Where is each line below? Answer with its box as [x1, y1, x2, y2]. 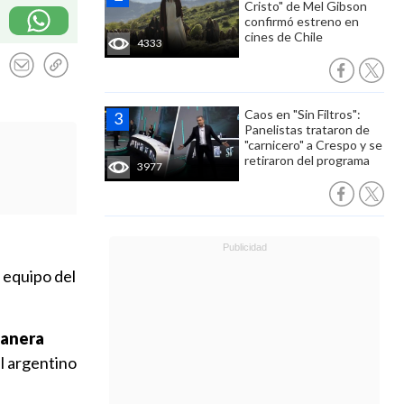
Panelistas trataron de [244, 122, 370, 137]
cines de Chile [244, 29, 323, 44]
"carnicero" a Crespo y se [244, 137, 382, 152]
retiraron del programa [244, 152, 370, 168]
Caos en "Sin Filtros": [244, 106, 361, 122]
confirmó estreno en [244, 14, 359, 29]
